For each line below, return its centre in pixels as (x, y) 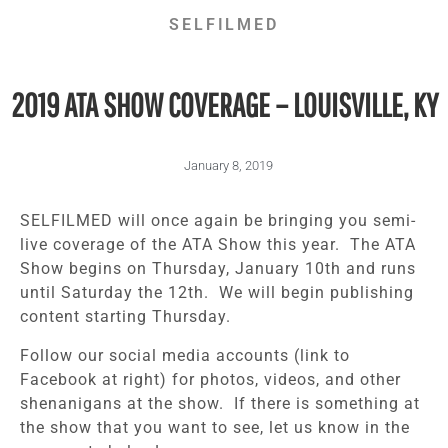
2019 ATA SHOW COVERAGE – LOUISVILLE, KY (224, 105)
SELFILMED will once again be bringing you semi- (218, 221)
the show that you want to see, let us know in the (215, 427)
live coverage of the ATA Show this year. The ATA (218, 245)
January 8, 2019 (228, 166)
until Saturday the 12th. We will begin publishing (217, 293)
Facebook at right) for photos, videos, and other (210, 379)
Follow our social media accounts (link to (185, 355)
